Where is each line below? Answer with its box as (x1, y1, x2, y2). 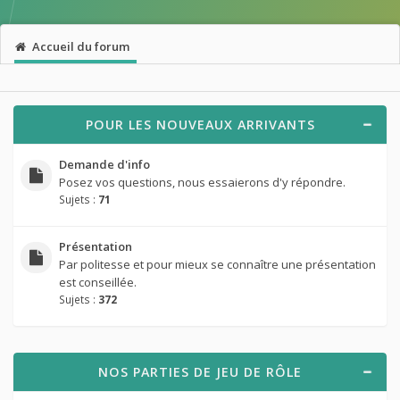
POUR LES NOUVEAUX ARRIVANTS (85, 115, 315, 133)
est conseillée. (58, 274, 137, 291)
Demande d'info (58, 156, 150, 173)
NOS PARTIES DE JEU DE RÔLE (98, 362, 302, 380)
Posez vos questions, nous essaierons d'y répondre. (58, 174, 346, 191)
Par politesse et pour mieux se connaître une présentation (58, 256, 376, 273)
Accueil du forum (32, 37, 129, 54)
